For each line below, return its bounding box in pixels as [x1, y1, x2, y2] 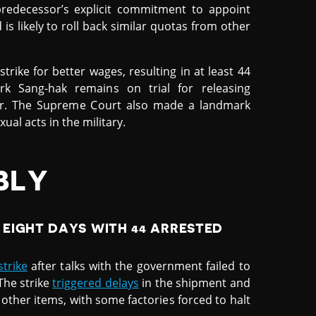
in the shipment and [138, 275, 250, 291]
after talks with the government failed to [27, 258, 250, 274]
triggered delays [52, 275, 139, 291]
